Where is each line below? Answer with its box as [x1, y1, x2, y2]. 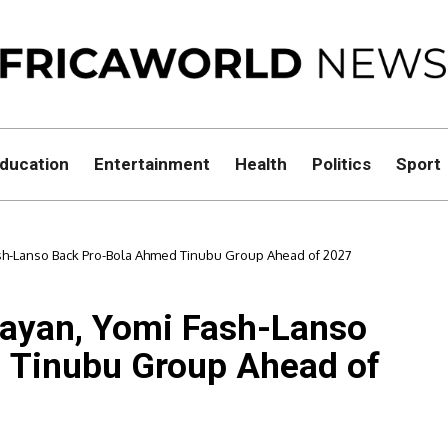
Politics [311, 153, 371, 174]
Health [234, 153, 287, 174]
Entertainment [93, 153, 210, 174]
